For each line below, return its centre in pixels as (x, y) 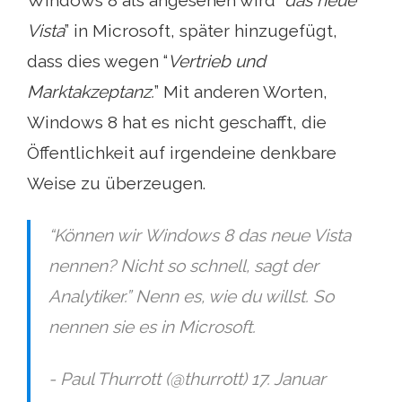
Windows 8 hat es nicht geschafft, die (177, 122)
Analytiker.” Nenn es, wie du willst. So (191, 296)
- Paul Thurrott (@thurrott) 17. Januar (187, 378)
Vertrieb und (217, 61)
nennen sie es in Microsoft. (152, 326)
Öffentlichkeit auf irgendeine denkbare (182, 152)
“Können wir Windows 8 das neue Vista (200, 235)
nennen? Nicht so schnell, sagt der (184, 265)
